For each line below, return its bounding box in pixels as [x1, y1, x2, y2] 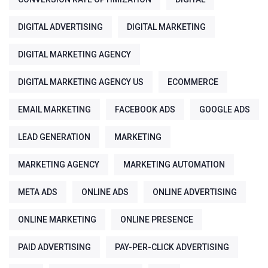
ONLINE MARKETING [18, 215, 96, 224]
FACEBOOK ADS [115, 105, 175, 114]
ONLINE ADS [81, 187, 129, 197]
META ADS [18, 187, 57, 197]
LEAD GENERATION [18, 132, 90, 142]
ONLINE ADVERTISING [153, 187, 237, 197]
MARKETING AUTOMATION [123, 160, 225, 169]
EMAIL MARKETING [18, 105, 91, 114]
